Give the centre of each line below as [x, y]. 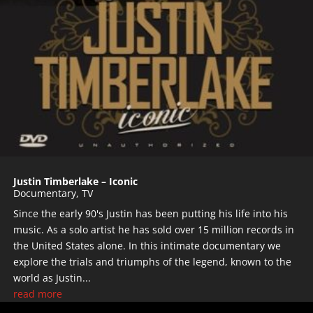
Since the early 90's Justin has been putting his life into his [151, 213]
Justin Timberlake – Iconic [75, 181]
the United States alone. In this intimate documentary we [147, 245]
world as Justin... [52, 277]
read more [38, 293]
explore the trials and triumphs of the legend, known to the [152, 261]
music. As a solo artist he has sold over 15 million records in [154, 229]
